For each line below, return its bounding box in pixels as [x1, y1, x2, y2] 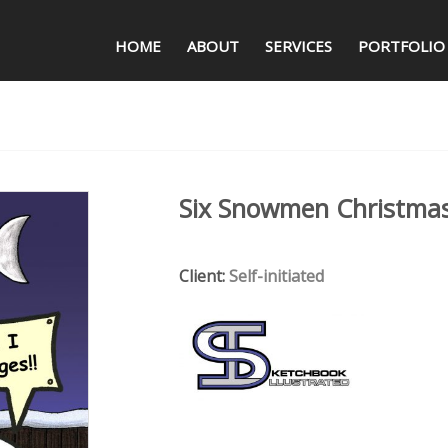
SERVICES [265, 36, 332, 56]
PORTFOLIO [358, 36, 445, 56]
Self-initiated [229, 265, 324, 287]
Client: [179, 265, 229, 287]
